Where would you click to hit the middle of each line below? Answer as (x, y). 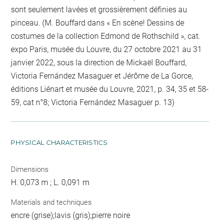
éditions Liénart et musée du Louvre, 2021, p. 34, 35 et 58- (110, 89)
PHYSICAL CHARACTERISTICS (59, 143)
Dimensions (30, 170)
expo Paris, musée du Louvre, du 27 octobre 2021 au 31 (107, 50)
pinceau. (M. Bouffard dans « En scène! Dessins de (98, 23)
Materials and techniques (52, 202)
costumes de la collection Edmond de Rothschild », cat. (106, 36)
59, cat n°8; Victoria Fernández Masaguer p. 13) (93, 103)
